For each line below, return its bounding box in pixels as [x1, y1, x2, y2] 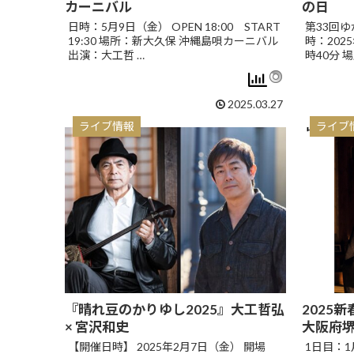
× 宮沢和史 [65, 318, 129, 336]
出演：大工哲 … [68, 47, 145, 62]
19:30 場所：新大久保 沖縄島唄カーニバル [68, 33, 278, 47]
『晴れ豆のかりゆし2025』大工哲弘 [65, 301, 284, 318]
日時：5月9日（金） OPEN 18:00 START [68, 19, 281, 33]
